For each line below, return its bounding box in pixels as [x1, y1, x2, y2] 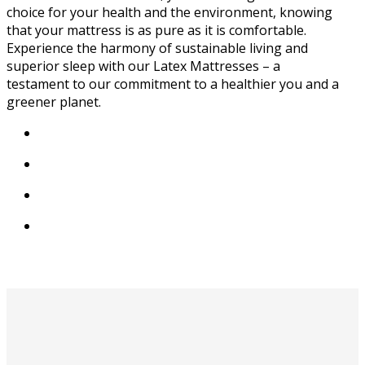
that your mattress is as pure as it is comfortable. [7, 20, 306, 39]
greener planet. [7, 92, 101, 111]
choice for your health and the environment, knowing [7, 2, 332, 21]
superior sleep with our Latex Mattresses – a [7, 56, 280, 75]
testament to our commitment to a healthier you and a [7, 74, 339, 93]
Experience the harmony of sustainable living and [7, 38, 308, 57]
